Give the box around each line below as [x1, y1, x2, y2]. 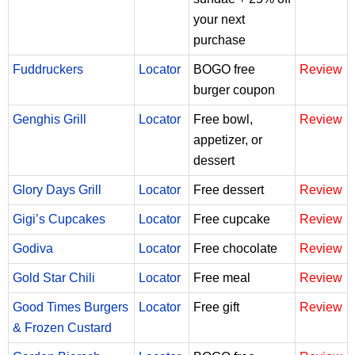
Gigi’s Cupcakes [13, 212, 105, 226]
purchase [193, 32, 246, 47]
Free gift [193, 300, 239, 314]
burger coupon [193, 82, 275, 97]
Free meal [193, 270, 250, 284]
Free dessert [193, 182, 264, 197]
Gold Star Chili [13, 270, 95, 284]
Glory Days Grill [13, 182, 101, 197]
